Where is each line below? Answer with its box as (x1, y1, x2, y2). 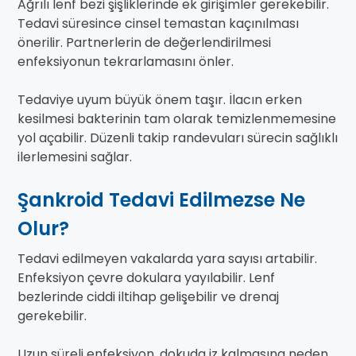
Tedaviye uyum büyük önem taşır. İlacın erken (17, 91, 302, 110)
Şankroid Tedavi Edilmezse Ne (17, 187, 305, 214)
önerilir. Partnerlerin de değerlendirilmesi (17, 33, 271, 52)
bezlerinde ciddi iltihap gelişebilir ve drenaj (17, 288, 279, 307)
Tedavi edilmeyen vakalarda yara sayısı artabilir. (17, 250, 317, 269)
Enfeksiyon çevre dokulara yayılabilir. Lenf (17, 269, 275, 288)
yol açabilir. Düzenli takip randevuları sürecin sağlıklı (17, 129, 338, 148)
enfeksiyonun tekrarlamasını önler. (17, 52, 234, 72)
